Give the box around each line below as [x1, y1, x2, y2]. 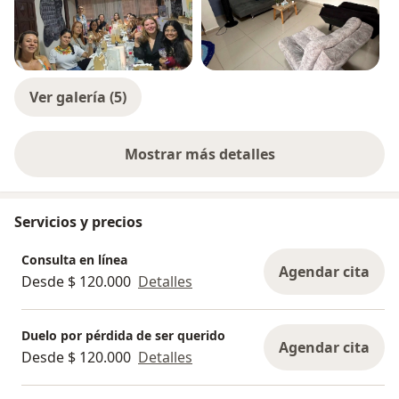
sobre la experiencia [198, 153, 340, 174]
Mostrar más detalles [124, 144, 275, 165]
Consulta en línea [21, 250, 127, 268]
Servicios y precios [14, 212, 142, 232]
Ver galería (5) [29, 87, 126, 108]
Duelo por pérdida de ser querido [21, 326, 225, 344]
